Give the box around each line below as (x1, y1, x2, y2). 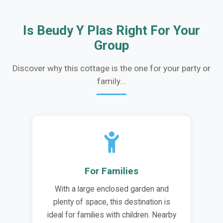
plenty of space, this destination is (53, 197, 170, 207)
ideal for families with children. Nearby (47, 210, 176, 220)
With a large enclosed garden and (54, 184, 169, 194)
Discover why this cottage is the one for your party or (12, 63, 211, 73)
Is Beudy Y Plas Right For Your (23, 23, 200, 38)
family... (97, 76, 126, 86)
